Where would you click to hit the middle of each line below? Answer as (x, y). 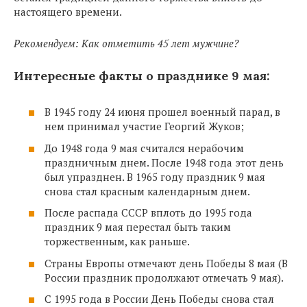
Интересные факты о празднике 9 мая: (142, 76)
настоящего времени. (68, 12)
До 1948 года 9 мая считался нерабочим (144, 148)
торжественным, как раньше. (117, 241)
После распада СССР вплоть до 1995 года (148, 212)
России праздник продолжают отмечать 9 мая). (164, 277)
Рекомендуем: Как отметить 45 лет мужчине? (126, 43)
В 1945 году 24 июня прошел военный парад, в (162, 112)
